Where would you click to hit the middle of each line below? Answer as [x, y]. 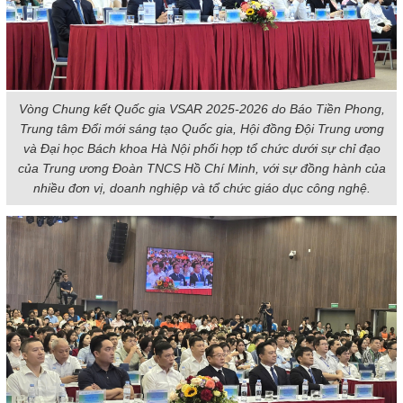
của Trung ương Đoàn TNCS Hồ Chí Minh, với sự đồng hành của [201, 168]
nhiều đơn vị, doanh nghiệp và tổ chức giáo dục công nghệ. [201, 188]
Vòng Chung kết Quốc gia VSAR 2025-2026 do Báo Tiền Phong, [201, 109]
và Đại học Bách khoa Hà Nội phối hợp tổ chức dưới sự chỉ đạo [201, 148]
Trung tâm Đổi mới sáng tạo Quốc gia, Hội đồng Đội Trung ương [201, 129]
